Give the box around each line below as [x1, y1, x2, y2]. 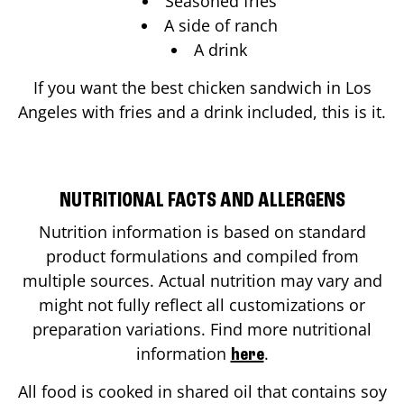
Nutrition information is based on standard [38, 220, 366, 243]
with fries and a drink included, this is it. [78, 100, 386, 123]
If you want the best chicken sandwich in [32, 76, 345, 98]
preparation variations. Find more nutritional [32, 317, 372, 340]
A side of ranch [163, 14, 278, 36]
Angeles [18, 100, 78, 123]
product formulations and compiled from [45, 244, 359, 267]
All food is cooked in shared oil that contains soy [17, 380, 387, 402]
